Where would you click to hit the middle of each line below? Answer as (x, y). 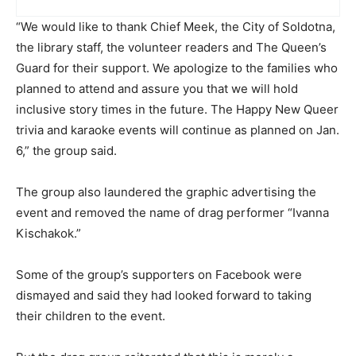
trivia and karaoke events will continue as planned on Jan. (178, 130)
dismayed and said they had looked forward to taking (164, 295)
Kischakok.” (48, 233)
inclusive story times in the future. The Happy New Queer (177, 109)
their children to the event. (91, 316)
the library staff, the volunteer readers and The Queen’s (171, 47)
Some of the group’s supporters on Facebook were (159, 275)
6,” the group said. (66, 151)
